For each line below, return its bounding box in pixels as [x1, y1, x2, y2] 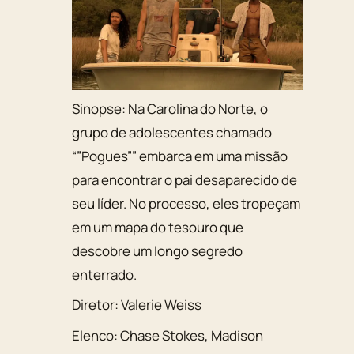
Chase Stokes [120, 326, 205, 345]
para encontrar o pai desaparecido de [72, 170, 298, 189]
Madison [211, 326, 264, 345]
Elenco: [72, 326, 121, 345]
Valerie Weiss [121, 296, 202, 314]
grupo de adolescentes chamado [72, 122, 273, 141]
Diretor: [72, 296, 122, 314]
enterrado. [72, 265, 137, 284]
